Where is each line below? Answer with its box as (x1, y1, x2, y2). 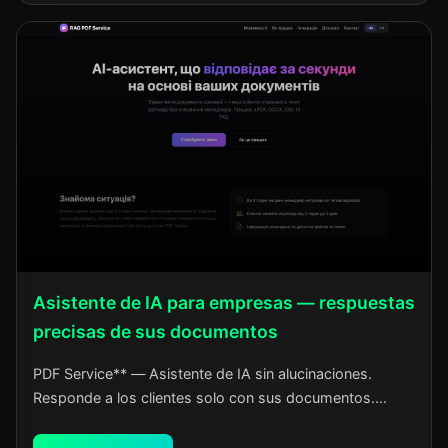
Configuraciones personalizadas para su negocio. (33, 412, 364, 430)
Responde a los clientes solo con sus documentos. (33, 388, 375, 406)
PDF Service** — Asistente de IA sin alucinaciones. (33, 364, 372, 382)
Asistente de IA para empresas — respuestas (33, 291, 415, 313)
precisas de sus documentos (33, 320, 278, 342)
